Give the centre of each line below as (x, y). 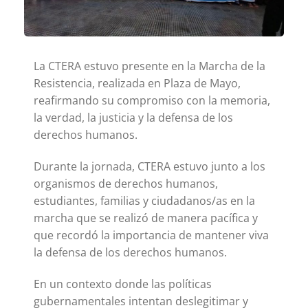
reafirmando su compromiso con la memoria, (152, 101)
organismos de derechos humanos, (126, 184)
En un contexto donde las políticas (123, 284)
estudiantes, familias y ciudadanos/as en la (144, 201)
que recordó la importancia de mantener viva (151, 235)
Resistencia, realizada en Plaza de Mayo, (137, 84)
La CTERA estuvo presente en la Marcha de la (150, 66)
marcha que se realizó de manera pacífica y (146, 218)
